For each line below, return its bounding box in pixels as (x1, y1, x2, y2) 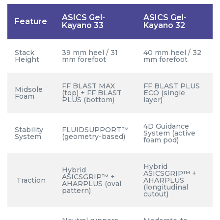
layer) (143, 95, 163, 105)
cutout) (143, 190, 168, 199)
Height (15, 55, 39, 64)
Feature (15, 17, 47, 27)
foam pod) (143, 136, 179, 145)
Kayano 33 (62, 21, 104, 30)
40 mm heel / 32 (143, 48, 201, 57)
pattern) (62, 186, 91, 195)
